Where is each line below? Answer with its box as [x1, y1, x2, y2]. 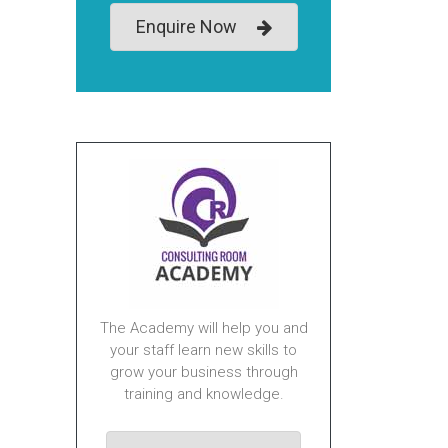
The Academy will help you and [99, 319, 308, 337]
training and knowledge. [123, 385, 284, 403]
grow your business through [109, 363, 298, 381]
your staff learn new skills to [110, 341, 297, 359]
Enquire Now [135, 16, 237, 37]
